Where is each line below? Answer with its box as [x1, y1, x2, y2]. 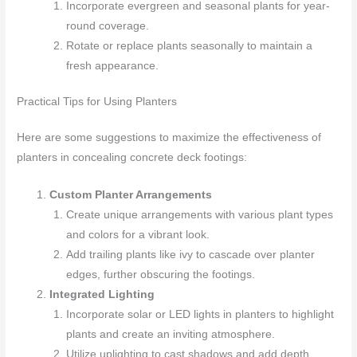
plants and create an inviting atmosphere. [65, 328, 275, 341]
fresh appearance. [65, 59, 159, 72]
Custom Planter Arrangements [49, 189, 213, 202]
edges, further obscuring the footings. [65, 269, 255, 281]
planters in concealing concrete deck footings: [17, 151, 248, 164]
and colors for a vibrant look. [65, 229, 210, 241]
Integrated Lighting [49, 288, 155, 301]
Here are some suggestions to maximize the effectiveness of [17, 131, 322, 144]
